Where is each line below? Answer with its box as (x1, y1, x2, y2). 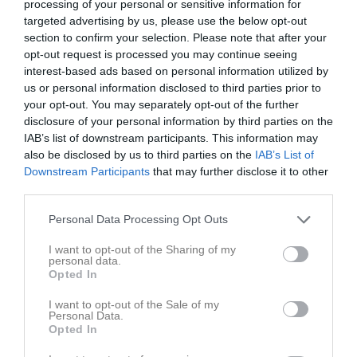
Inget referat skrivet (127, 162, 225, 176)
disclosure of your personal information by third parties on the (24, 114, 333, 127)
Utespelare (286, 229, 340, 244)
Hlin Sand (20, 290, 63, 303)
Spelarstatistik (12, 229, 95, 245)
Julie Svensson (20, 316, 86, 328)
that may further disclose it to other (150, 164, 328, 178)
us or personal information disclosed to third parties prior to (24, 80, 321, 94)
